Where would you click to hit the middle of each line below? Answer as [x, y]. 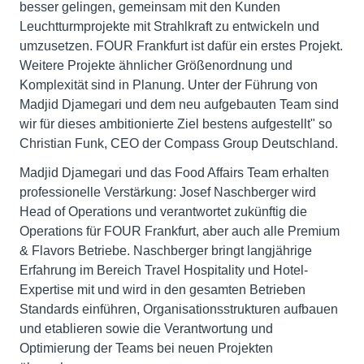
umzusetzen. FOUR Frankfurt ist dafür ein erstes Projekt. [181, 46]
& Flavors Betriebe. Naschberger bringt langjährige [166, 251]
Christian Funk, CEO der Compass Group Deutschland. [179, 144]
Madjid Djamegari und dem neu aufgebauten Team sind [179, 105]
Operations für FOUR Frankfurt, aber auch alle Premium [180, 232]
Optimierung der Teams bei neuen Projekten [146, 349]
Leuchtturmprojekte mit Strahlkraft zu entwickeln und [169, 27]
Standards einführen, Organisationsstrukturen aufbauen [179, 310]
